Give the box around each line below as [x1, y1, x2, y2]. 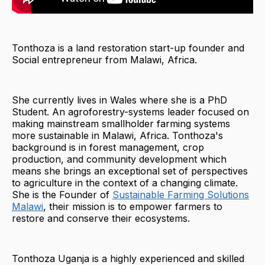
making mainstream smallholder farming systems [12, 117, 230, 130]
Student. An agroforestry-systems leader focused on [12, 105, 249, 118]
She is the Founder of [12, 188, 112, 201]
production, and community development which [12, 153, 227, 165]
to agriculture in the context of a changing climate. [12, 176, 238, 189]
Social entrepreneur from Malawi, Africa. [12, 53, 197, 66]
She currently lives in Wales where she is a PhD [12, 93, 227, 106]
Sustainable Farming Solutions [112, 188, 249, 201]
